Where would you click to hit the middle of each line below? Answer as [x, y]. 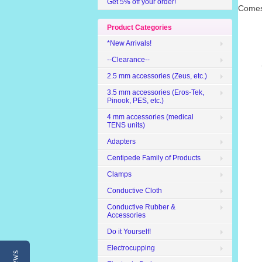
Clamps [119, 174]
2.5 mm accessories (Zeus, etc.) [157, 76]
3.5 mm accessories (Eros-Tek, [156, 92]
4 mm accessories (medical [150, 117]
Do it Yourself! [129, 232]
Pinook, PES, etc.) [135, 101]
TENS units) [126, 125]
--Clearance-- [128, 60]
